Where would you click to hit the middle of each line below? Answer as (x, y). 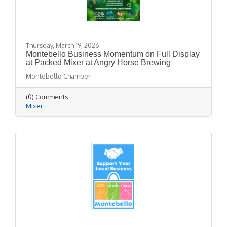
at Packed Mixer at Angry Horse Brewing (98, 62)
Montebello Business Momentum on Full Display (113, 54)
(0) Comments (47, 97)
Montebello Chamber (58, 76)
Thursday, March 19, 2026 (63, 45)
